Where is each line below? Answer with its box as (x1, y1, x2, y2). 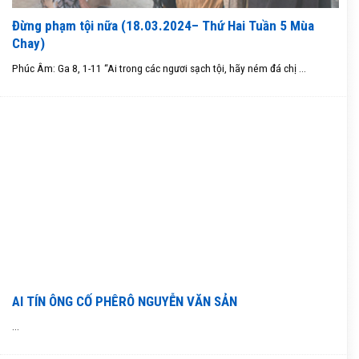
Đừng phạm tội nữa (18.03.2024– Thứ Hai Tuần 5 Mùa (12, 17, 314, 34)
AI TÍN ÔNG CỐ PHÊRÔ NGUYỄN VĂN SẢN (12, 292, 237, 309)
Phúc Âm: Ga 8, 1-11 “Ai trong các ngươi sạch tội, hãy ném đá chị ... (12, 61, 306, 75)
